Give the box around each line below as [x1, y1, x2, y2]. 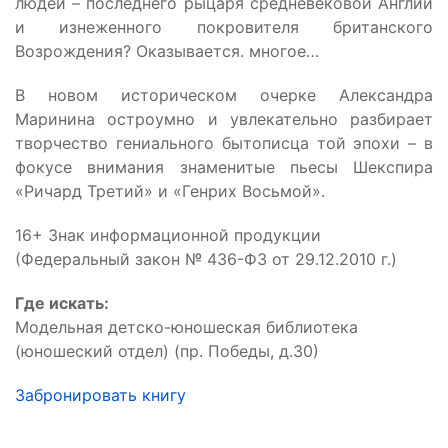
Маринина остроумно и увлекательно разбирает [15, 108, 433, 129]
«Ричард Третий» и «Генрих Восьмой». [15, 180, 325, 201]
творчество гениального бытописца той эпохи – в [15, 132, 433, 153]
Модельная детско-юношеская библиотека [15, 316, 358, 337]
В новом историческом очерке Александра [15, 84, 433, 105]
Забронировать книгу [15, 384, 186, 405]
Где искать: [15, 292, 109, 313]
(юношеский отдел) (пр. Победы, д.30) [15, 340, 319, 361]
